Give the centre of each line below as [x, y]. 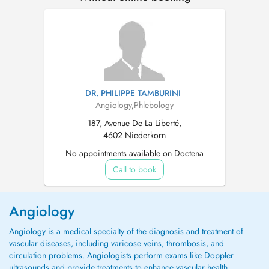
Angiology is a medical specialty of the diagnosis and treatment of [126, 231]
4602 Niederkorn [134, 135]
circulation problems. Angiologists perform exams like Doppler [121, 255]
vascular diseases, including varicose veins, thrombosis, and [116, 243]
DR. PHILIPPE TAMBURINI [133, 93]
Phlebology [154, 105]
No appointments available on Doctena [134, 153]
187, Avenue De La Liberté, [134, 123]
